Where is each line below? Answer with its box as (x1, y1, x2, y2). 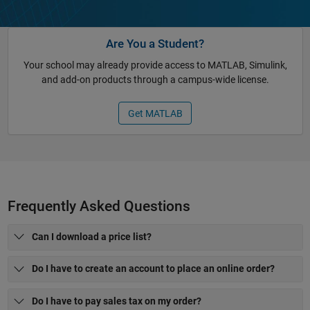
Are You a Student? (106, 37, 204, 51)
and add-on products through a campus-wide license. (41, 74, 269, 85)
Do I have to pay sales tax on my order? (32, 295, 201, 307)
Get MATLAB (127, 107, 183, 119)
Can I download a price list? (32, 230, 152, 242)
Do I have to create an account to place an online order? (32, 263, 275, 275)
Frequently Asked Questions (7, 197, 190, 215)
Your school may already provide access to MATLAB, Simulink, (23, 60, 287, 71)
